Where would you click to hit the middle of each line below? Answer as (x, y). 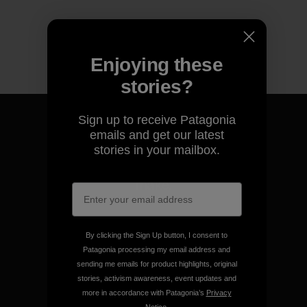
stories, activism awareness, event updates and (157, 278)
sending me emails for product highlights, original (157, 264)
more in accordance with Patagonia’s (144, 293)
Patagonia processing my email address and (157, 249)
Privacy (219, 293)
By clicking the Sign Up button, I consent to (157, 235)
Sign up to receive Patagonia (157, 120)
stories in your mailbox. (157, 150)
